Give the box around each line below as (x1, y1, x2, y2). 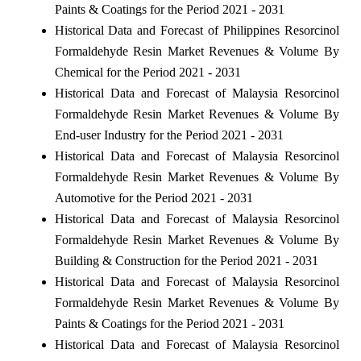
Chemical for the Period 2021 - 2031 (54, 64, 241, 79)
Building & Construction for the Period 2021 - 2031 (54, 253, 318, 268)
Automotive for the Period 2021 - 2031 (54, 190, 253, 205)
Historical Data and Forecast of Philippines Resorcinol (54, 23, 339, 37)
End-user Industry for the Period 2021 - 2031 (54, 127, 284, 142)
